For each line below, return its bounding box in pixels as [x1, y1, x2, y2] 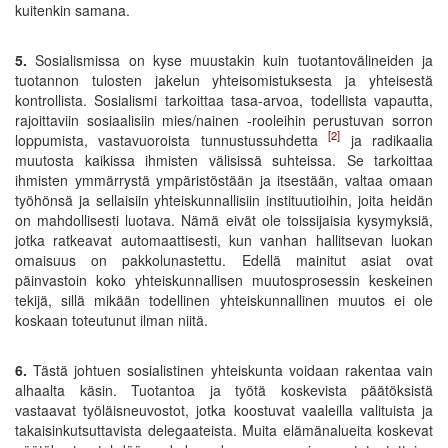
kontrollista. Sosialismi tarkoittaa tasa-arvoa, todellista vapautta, [15, 89, 433, 110]
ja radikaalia [340, 129, 434, 150]
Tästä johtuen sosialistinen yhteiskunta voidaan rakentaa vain [27, 359, 433, 380]
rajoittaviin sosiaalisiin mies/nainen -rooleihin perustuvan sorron [15, 109, 433, 130]
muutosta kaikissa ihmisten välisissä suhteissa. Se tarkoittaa [15, 149, 433, 170]
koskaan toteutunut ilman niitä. [15, 309, 208, 330]
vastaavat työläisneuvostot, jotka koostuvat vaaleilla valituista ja [15, 399, 433, 420]
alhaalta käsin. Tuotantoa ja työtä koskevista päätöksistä [15, 379, 433, 400]
